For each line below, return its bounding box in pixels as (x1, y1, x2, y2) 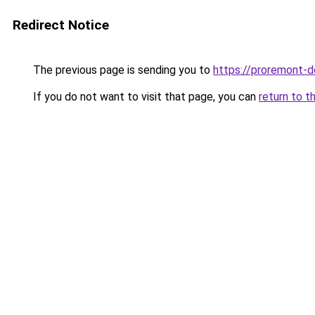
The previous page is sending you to (30, 63, 213, 77)
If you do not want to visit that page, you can (30, 90, 259, 103)
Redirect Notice (13, 17, 109, 33)
